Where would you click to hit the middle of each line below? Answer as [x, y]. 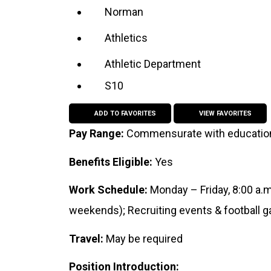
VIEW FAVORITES [224, 113]
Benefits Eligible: [112, 162]
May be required [144, 238]
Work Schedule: [109, 190]
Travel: [87, 238]
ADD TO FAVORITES [125, 113]
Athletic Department [152, 64]
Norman [124, 12]
